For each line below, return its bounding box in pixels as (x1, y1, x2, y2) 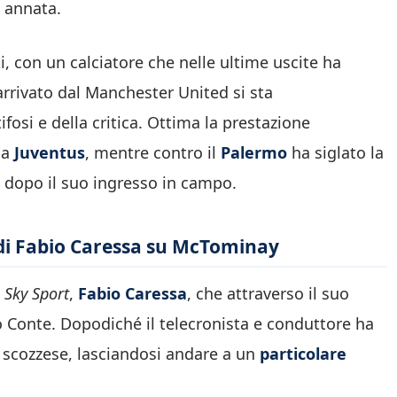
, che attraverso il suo (187, 283, 349, 305)
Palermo (221, 141, 287, 163)
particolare (260, 343, 346, 365)
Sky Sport (4, 283, 69, 305)
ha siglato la (287, 141, 384, 163)
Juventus (14, 141, 85, 163)
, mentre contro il (85, 141, 221, 163)
